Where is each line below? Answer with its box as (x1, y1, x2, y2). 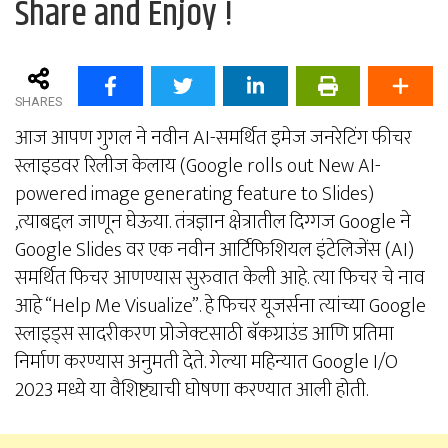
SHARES (15, 93, 62, 109)
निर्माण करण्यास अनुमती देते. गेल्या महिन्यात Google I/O (15, 344, 398, 379)
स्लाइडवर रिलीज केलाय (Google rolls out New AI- (15, 148, 381, 183)
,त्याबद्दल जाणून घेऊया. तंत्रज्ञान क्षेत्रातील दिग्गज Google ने (15, 204, 411, 239)
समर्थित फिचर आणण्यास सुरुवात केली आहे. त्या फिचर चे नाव (15, 260, 425, 295)
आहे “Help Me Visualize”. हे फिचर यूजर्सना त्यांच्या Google (15, 288, 426, 323)
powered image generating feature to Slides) (15, 176, 374, 211)
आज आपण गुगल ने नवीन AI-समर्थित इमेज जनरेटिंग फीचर (15, 120, 412, 155)
